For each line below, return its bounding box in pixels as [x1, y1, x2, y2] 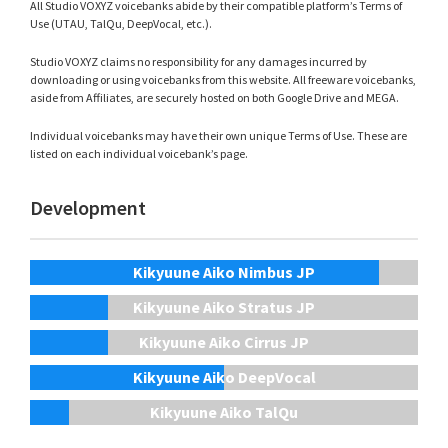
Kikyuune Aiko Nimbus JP [133, 261, 315, 282]
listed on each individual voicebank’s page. [30, 145, 248, 161]
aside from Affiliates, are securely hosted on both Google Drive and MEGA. [30, 89, 399, 105]
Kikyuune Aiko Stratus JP [133, 296, 315, 317]
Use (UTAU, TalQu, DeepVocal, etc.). [30, 15, 212, 31]
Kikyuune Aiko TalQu [150, 401, 298, 422]
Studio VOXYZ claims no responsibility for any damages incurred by [30, 53, 367, 69]
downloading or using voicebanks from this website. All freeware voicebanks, [30, 71, 416, 87]
